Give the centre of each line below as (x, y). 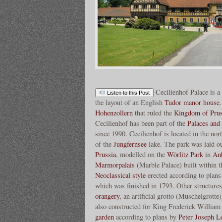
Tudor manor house (192, 102)
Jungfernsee (130, 144)
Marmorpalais (115, 165)
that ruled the (153, 112)
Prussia (106, 154)
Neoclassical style (120, 175)
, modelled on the (141, 154)
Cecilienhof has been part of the (141, 123)
